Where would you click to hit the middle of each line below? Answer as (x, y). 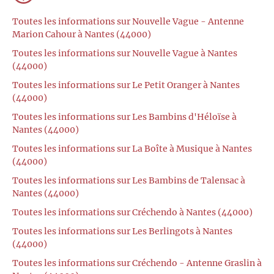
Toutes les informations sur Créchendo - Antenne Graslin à (137, 263)
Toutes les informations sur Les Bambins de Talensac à (129, 180)
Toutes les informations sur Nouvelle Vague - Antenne (128, 21)
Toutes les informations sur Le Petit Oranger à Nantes (126, 85)
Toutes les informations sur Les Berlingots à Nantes (122, 231)
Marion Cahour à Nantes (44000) (82, 34)
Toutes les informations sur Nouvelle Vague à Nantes (125, 53)
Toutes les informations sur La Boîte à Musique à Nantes (132, 148)
